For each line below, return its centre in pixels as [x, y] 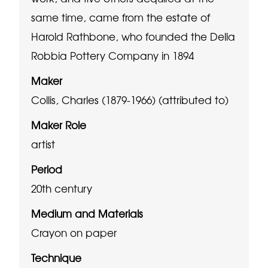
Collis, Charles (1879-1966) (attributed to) [130, 99]
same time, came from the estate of [121, 17]
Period [47, 169]
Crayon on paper [74, 232]
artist [43, 144]
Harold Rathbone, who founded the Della [133, 36]
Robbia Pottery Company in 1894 [113, 55]
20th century [62, 188]
